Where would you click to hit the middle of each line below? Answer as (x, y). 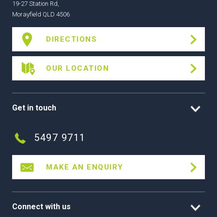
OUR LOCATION (77, 69)
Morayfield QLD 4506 (41, 14)
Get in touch (34, 108)
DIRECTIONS (71, 39)
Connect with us (41, 207)
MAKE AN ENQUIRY (85, 167)
